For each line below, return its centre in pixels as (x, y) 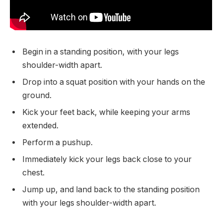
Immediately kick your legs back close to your (107, 159)
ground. (37, 95)
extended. (40, 125)
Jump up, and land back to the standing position (111, 189)
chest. (33, 172)
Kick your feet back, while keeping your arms (106, 112)
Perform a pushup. (57, 142)
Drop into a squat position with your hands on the (114, 82)
